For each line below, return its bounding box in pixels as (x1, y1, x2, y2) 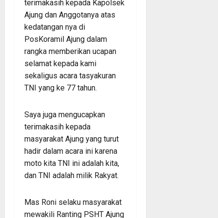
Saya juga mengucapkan (24, 109, 105, 119)
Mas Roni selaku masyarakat (24, 197, 122, 207)
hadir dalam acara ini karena (24, 146, 117, 156)
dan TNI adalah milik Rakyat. (24, 170, 119, 180)
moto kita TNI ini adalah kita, (24, 158, 119, 168)
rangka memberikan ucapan (24, 46, 116, 56)
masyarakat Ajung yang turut (24, 134, 119, 144)
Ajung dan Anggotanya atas (24, 10, 115, 19)
